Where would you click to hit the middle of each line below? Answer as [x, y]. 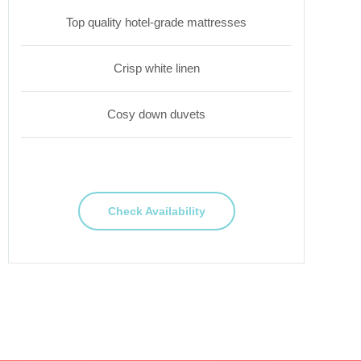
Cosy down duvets [156, 114]
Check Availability [156, 211]
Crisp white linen [156, 68]
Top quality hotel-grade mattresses [156, 22]
